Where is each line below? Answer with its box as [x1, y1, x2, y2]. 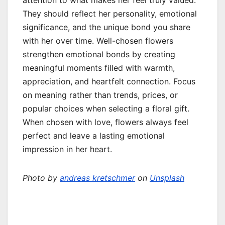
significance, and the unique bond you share [23, 22, 190, 33]
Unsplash [150, 173, 184, 183]
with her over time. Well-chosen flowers [23, 36, 173, 46]
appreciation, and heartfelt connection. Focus [23, 76, 195, 87]
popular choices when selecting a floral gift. [23, 103, 189, 114]
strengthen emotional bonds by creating [23, 49, 175, 60]
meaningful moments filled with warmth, [23, 63, 175, 73]
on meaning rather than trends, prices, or [23, 90, 178, 100]
